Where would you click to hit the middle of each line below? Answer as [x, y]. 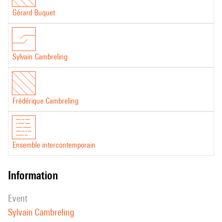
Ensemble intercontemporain [54, 145]
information [34, 175]
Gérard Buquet [34, 13]
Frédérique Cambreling [45, 101]
